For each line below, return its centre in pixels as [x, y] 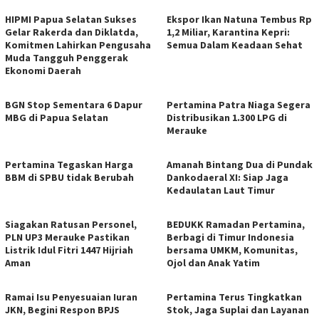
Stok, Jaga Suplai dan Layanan [238, 309]
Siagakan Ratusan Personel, [71, 224]
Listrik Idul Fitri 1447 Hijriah [69, 250]
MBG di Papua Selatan [57, 117]
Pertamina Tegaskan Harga [69, 164]
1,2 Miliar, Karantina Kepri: [228, 32]
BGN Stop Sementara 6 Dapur [74, 104]
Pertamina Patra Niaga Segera [239, 104]
